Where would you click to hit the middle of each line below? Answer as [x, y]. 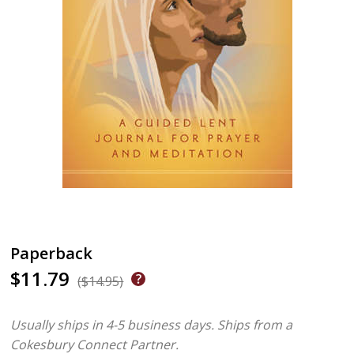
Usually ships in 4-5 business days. [113, 325]
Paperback [52, 253]
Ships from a [255, 325]
